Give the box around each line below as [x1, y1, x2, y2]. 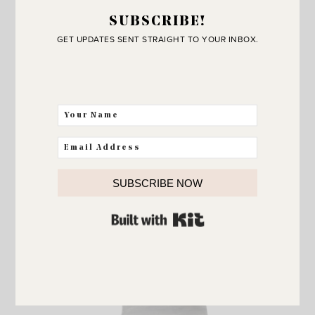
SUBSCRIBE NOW [112, 176, 202, 189]
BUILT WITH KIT [204, 209, 270, 222]
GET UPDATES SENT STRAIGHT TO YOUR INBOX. [56, 32, 259, 46]
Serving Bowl [105, 181, 210, 198]
